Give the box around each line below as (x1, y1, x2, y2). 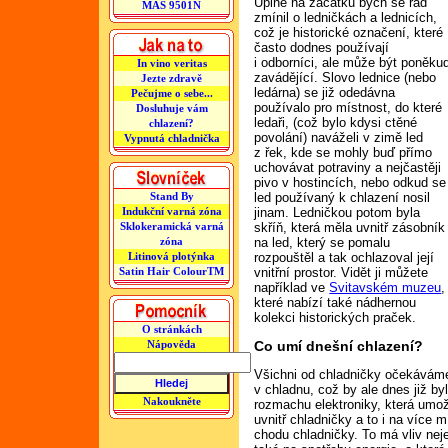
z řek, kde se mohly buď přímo (254, 145, 433, 160)
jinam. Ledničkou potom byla (254, 205, 421, 220)
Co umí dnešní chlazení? (254, 338, 424, 354)
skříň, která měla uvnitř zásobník (254, 220, 446, 235)
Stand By (149, 190, 194, 202)
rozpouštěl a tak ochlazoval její (254, 250, 435, 265)
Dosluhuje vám (135, 102, 208, 114)
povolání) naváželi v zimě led (254, 130, 424, 145)
